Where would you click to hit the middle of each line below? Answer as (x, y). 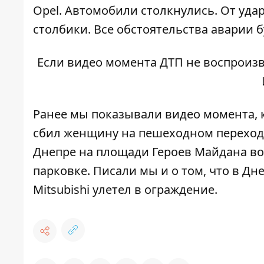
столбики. (63, 29)
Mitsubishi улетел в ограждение (124, 190)
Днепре (56, 152)
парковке (60, 171)
